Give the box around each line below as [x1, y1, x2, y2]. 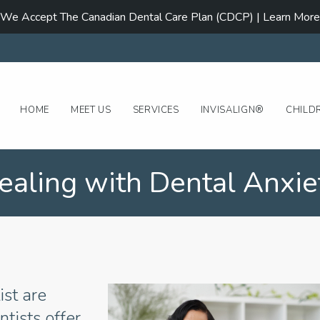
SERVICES [132, 104, 179, 116]
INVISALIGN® [200, 104, 264, 116]
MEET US [71, 104, 111, 116]
